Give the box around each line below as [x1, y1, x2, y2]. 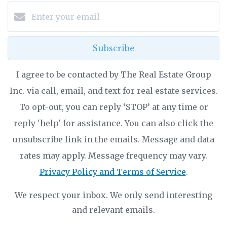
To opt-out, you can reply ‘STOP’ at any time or [19, 101, 208, 112]
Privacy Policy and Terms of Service [39, 166, 186, 177]
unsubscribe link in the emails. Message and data [13, 134, 214, 144]
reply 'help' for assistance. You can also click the [14, 118, 213, 128]
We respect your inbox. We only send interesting [15, 190, 212, 200]
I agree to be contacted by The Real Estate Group [16, 69, 211, 80]
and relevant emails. [72, 204, 155, 215]
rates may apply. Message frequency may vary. [20, 150, 207, 161]
